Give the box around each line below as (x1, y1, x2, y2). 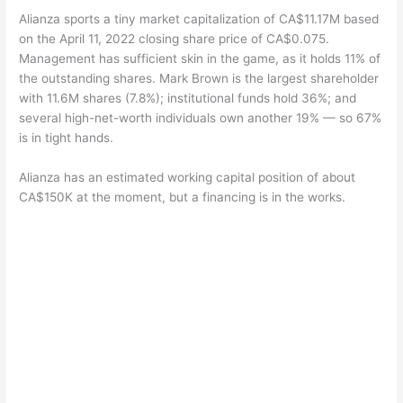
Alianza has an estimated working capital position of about (19, 169, 356, 184)
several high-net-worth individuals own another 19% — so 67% (19, 110, 382, 125)
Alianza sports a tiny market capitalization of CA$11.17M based (19, 11, 380, 26)
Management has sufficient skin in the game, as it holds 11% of (19, 50, 381, 66)
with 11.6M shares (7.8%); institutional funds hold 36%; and (19, 90, 357, 105)
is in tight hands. (19, 130, 114, 145)
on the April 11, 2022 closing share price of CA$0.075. (19, 31, 330, 46)
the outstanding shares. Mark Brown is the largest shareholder (19, 70, 380, 85)
